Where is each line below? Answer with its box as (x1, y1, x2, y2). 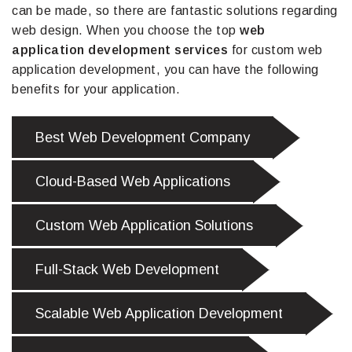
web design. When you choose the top (12, 24, 240, 38)
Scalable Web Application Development (35, 306, 283, 322)
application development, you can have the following (12, 63, 319, 77)
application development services (12, 43, 228, 57)
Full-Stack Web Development (35, 262, 219, 278)
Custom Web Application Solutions (35, 218, 253, 234)
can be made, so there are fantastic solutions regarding (12, 4, 338, 18)
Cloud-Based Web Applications (35, 174, 230, 190)
